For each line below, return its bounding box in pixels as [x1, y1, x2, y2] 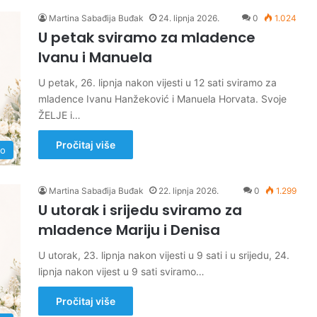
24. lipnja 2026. [158, 13, 219, 23]
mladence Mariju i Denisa [38, 220, 220, 240]
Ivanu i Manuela [38, 47, 152, 67]
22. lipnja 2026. [158, 185, 219, 196]
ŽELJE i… [38, 109, 81, 121]
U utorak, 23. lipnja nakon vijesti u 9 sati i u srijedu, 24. [38, 249, 289, 261]
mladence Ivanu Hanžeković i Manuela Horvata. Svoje [38, 93, 287, 105]
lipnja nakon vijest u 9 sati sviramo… [38, 265, 204, 277]
